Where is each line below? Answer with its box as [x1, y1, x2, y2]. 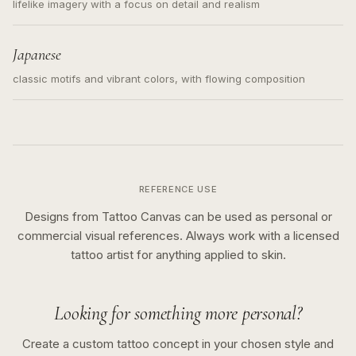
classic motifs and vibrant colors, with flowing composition [13, 72, 305, 85]
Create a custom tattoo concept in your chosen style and [22, 336, 334, 351]
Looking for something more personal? [54, 302, 302, 325]
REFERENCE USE [138, 184, 218, 195]
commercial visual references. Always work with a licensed [17, 228, 339, 243]
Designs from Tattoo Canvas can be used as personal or [24, 209, 332, 224]
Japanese [13, 45, 61, 64]
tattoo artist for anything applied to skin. [70, 247, 286, 262]
